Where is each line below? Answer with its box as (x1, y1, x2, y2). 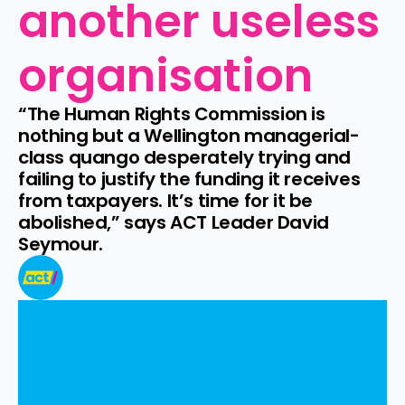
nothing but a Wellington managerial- (18, 123, 360, 148)
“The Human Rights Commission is (18, 101, 325, 127)
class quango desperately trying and (18, 145, 352, 170)
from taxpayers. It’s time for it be (18, 188, 314, 213)
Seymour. (18, 231, 103, 257)
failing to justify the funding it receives (18, 166, 361, 192)
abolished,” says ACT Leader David (18, 210, 329, 235)
